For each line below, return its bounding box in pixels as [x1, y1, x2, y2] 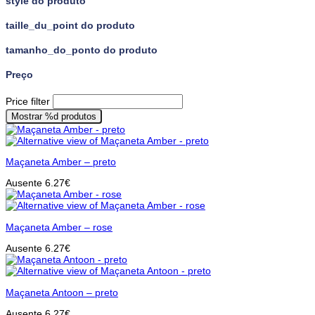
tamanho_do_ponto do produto [6, 44, 157, 56]
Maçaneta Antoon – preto [6, 286, 118, 298]
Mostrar [11, 110, 45, 122]
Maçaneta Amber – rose [6, 221, 112, 233]
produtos [58, 110, 96, 122]
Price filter [6, 95, 50, 107]
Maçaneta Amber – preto [6, 155, 116, 167]
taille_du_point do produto [6, 20, 135, 32]
